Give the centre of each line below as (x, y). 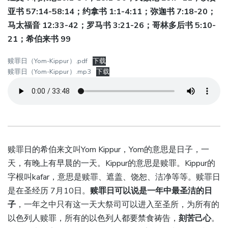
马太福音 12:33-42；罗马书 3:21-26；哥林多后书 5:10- (112, 26)
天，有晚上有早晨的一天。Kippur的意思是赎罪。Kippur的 (111, 164)
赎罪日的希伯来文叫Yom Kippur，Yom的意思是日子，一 (108, 150)
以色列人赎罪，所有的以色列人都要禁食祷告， (93, 219)
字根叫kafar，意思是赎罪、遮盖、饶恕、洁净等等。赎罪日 (114, 177)
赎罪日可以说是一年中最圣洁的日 (151, 191)
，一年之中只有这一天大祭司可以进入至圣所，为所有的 (118, 205)
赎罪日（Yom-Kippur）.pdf (48, 61)
